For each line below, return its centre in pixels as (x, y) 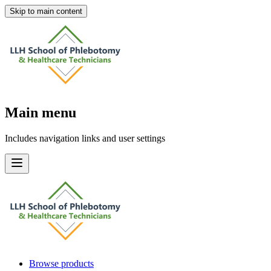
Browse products (61, 263)
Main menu (41, 112)
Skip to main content (46, 11)
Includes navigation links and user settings (85, 138)
